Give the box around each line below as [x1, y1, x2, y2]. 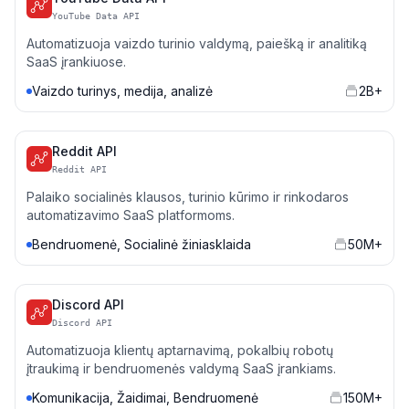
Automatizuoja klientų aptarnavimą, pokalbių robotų [26, 342, 333, 358]
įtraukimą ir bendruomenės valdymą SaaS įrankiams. [26, 361, 336, 376]
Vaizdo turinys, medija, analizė [32, 83, 213, 99]
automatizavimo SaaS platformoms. [26, 207, 235, 223]
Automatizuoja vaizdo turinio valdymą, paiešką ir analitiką [26, 36, 367, 51]
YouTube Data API [52, 11, 140, 21]
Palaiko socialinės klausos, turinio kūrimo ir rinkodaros [26, 189, 349, 204]
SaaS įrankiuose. [26, 54, 126, 69]
